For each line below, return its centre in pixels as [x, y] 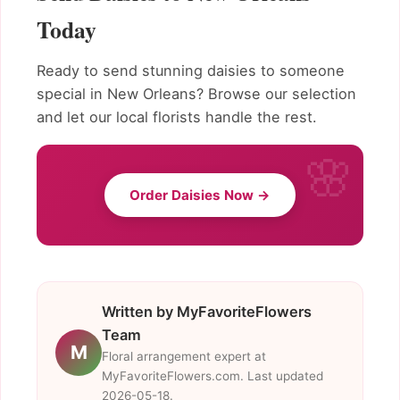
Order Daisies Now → [200, 195]
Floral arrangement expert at [184, 356]
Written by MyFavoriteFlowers [207, 311]
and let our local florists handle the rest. [177, 117]
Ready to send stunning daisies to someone [191, 71]
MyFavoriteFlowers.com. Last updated [212, 375]
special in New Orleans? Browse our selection [196, 94]
